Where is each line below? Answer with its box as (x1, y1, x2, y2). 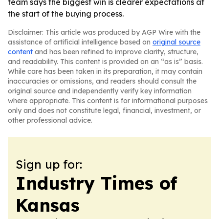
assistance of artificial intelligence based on (8, 38, 153, 46)
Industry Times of (16, 172, 177, 194)
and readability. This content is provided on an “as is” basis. (8, 57, 203, 66)
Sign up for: (16, 157, 82, 172)
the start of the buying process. (8, 9, 124, 19)
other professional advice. (8, 116, 92, 125)
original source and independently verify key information (8, 87, 192, 95)
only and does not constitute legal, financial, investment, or (8, 106, 201, 115)
